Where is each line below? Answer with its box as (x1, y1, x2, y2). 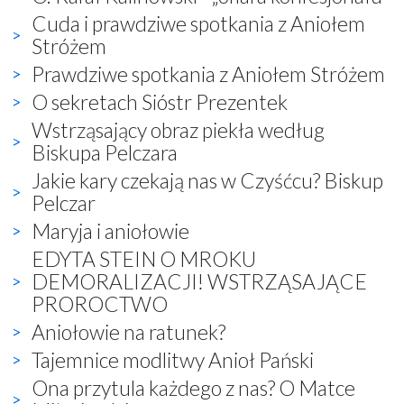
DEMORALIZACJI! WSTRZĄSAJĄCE (32, 268, 367, 294)
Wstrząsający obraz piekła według (32, 116, 325, 142)
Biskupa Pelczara (32, 139, 178, 165)
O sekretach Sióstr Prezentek (32, 88, 288, 115)
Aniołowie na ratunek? (32, 318, 225, 344)
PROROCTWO (32, 290, 168, 317)
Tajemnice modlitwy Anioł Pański (32, 346, 314, 372)
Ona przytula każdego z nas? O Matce (32, 374, 355, 400)
